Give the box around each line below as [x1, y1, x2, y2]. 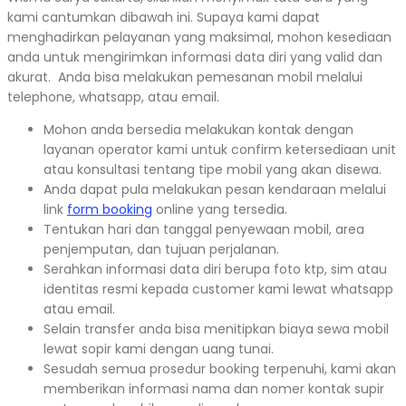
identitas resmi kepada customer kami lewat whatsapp [43, 280, 393, 299]
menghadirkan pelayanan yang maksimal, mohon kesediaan [7, 28, 391, 47]
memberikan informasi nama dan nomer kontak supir [43, 380, 384, 399]
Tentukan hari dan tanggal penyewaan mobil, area [43, 220, 364, 239]
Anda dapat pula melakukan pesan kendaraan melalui [43, 180, 386, 199]
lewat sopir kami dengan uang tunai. [43, 340, 274, 359]
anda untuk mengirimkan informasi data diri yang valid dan [7, 48, 382, 67]
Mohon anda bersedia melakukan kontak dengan [43, 121, 353, 140]
